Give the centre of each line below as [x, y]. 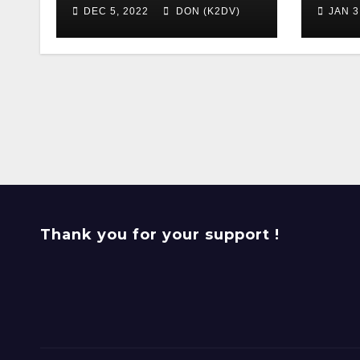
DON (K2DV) [207, 11]
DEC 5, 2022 [116, 11]
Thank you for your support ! [160, 235]
